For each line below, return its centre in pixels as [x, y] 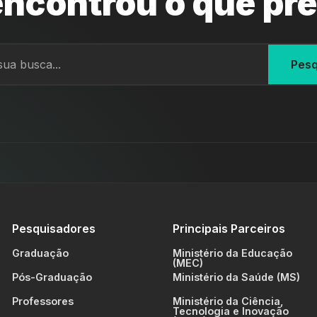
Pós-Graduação [52, 277]
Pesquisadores [53, 229]
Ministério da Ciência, [228, 301]
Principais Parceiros [229, 229]
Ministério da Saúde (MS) [236, 277]
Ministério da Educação [232, 253]
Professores [42, 301]
